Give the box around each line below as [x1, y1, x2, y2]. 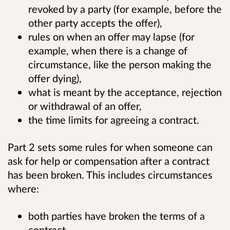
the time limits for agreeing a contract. [28, 113, 199, 126]
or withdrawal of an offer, [28, 100, 142, 112]
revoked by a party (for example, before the [28, 3, 222, 15]
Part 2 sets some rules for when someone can [8, 141, 213, 154]
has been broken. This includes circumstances [8, 168, 213, 181]
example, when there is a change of [28, 44, 187, 57]
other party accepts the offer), [28, 16, 162, 29]
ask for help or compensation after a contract [8, 155, 209, 167]
